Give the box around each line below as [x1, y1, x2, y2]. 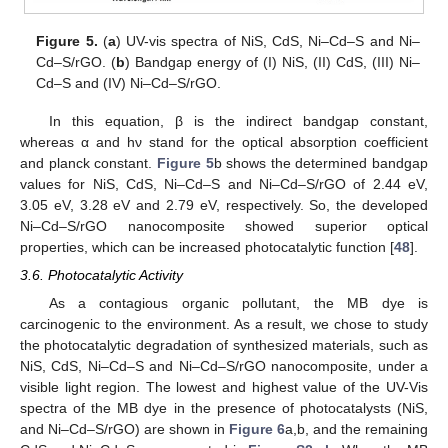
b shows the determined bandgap [213, 155, 428, 172]
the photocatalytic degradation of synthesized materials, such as [20, 337, 428, 354]
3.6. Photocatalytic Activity [20, 267, 183, 284]
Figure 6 [229, 421, 285, 438]
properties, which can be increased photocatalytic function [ [20, 239, 394, 256]
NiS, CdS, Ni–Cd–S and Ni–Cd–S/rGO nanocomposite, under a [20, 358, 428, 375]
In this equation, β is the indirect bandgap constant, [48, 113, 428, 130]
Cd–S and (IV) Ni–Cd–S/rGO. [36, 75, 222, 92]
